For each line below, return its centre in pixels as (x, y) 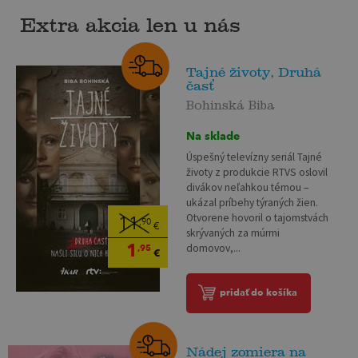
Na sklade (213, 135)
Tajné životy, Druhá (254, 73)
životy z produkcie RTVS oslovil (257, 172)
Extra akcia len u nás (130, 26)
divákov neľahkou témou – (248, 187)
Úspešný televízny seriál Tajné (255, 157)
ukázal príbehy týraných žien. (253, 202)
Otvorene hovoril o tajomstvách (258, 217)
